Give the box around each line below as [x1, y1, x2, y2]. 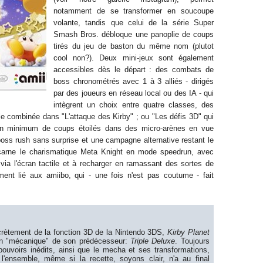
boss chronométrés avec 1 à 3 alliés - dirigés [53, 77, 214, 86]
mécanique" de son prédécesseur [9, 237, 125, 245]
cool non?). [53, 53, 100, 62]
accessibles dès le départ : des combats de [53, 65, 214, 74]
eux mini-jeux [104, 53, 153, 62]
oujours [184, 237, 210, 245]
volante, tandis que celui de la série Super [53, 18, 214, 27]
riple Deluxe [134, 237, 176, 245]
